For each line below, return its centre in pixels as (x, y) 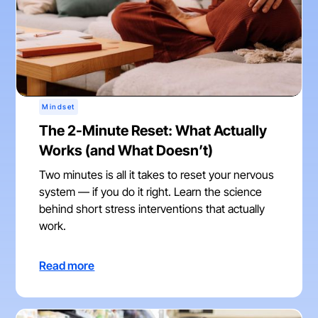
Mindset (59, 107)
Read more (67, 266)
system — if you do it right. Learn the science (151, 192)
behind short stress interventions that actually (152, 209)
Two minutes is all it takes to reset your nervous (157, 175)
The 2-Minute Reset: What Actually (153, 131)
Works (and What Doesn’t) (126, 151)
